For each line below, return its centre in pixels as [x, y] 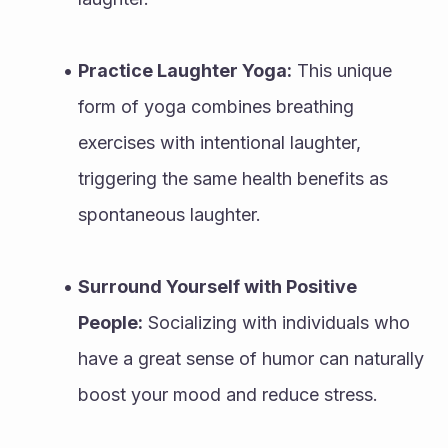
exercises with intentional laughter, [219, 142]
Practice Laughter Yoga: [184, 70]
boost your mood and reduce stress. [228, 394]
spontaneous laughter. [169, 214]
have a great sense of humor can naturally [251, 358]
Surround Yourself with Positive [217, 286]
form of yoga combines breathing [216, 106]
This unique [341, 70]
